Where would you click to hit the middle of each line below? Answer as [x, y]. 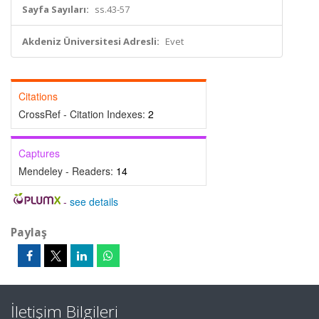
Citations [38, 96]
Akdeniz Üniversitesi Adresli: [91, 41]
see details [94, 202]
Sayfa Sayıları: [56, 9]
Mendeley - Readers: [67, 171]
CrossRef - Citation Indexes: [83, 114]
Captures [39, 153]
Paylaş [29, 232]
